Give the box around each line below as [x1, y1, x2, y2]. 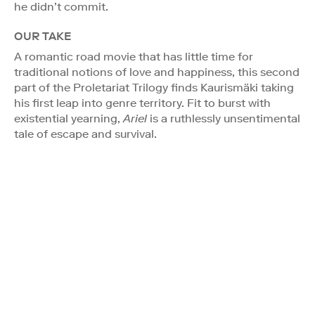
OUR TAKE [14, 29, 71, 43]
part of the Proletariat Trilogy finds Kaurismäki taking [14, 80, 294, 94]
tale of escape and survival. [14, 127, 157, 141]
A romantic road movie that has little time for [14, 49, 253, 63]
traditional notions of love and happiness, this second [14, 65, 300, 79]
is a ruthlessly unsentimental [147, 111, 300, 125]
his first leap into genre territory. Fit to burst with [14, 96, 271, 110]
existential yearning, [14, 111, 123, 125]
